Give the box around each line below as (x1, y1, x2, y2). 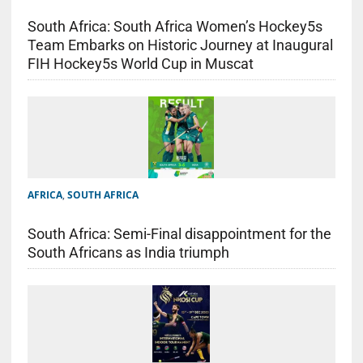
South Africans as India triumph (27, 243, 229, 261)
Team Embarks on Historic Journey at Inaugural (27, 36, 333, 53)
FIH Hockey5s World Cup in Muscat (27, 54, 254, 72)
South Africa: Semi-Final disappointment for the (27, 224, 331, 242)
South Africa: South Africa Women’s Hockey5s (27, 17, 322, 35)
